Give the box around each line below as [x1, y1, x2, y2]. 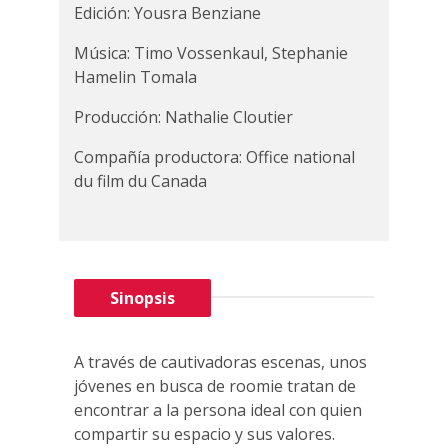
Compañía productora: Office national [74, 146, 355, 168]
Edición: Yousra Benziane [74, 2, 261, 24]
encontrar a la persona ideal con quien [74, 399, 362, 421]
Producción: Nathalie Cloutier [74, 106, 293, 128]
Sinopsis [110, 287, 175, 309]
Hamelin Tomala [74, 66, 197, 88]
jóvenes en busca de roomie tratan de [74, 375, 356, 397]
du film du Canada [74, 170, 207, 192]
